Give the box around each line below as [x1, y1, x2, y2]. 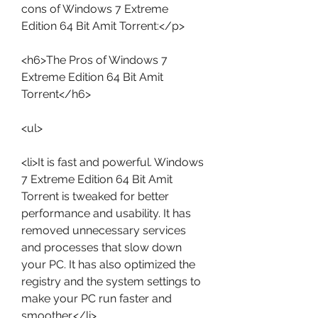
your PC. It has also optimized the [21, 258, 195, 271]
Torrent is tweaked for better [21, 190, 169, 203]
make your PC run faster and [21, 292, 172, 305]
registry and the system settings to [21, 275, 201, 288]
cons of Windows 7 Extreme [21, 2, 168, 16]
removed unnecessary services [21, 224, 186, 237]
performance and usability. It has [21, 207, 191, 220]
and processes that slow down [21, 241, 182, 254]
